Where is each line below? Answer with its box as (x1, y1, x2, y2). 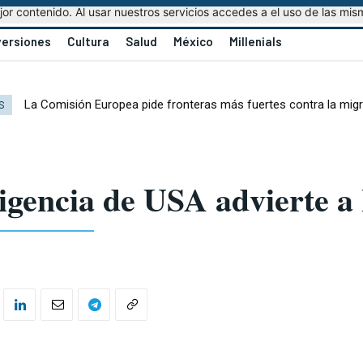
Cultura (66, 34, 109, 49)
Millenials (228, 34, 282, 49)
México (173, 34, 213, 49)
